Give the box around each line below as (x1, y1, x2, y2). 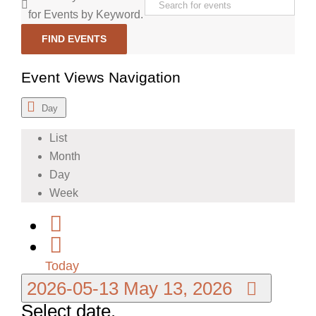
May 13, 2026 (123, 278, 237, 298)
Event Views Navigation (21, 68, 181, 85)
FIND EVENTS (42, 32, 107, 44)
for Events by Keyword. (28, 8, 143, 20)
